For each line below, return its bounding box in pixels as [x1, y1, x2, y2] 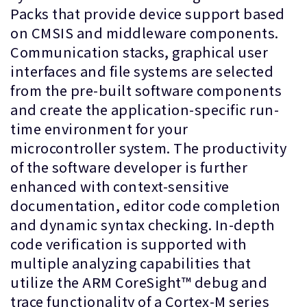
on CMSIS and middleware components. [10, 23, 279, 42]
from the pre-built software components [10, 80, 282, 100]
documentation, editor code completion [10, 195, 281, 215]
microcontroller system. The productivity [10, 138, 286, 158]
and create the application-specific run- [10, 99, 279, 119]
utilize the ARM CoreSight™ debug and [10, 272, 267, 292]
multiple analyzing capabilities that [10, 253, 251, 273]
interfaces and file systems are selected [10, 61, 273, 81]
